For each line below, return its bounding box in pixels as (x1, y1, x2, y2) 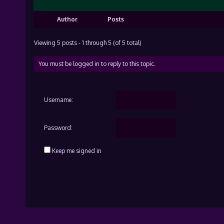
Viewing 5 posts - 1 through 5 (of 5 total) (33, 39, 141, 46)
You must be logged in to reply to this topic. (38, 60, 155, 67)
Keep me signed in (51, 147, 101, 154)
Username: (43, 96, 73, 103)
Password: (43, 124, 72, 131)
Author (57, 15, 77, 23)
